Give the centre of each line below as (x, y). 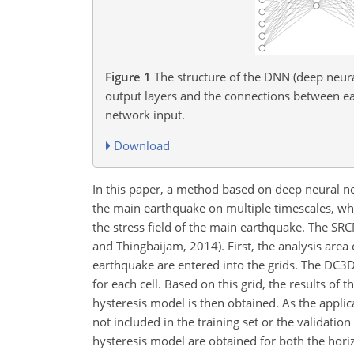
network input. (145, 115)
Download (142, 145)
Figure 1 (128, 77)
